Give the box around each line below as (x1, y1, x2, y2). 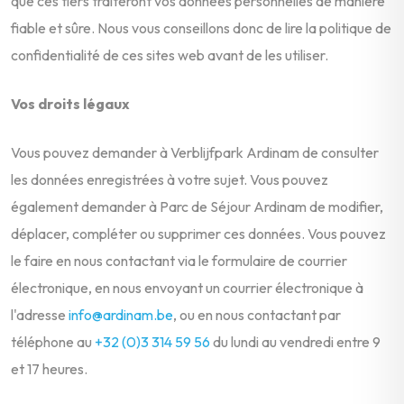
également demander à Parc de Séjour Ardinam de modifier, (11, 197, 383, 216)
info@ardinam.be (69, 305, 173, 324)
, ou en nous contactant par (173, 305, 341, 324)
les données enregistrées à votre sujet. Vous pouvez (11, 170, 328, 188)
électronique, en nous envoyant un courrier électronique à (11, 278, 363, 297)
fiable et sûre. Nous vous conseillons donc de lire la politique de (11, 18, 391, 37)
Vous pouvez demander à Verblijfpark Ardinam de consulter (11, 142, 379, 161)
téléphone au (11, 332, 95, 351)
